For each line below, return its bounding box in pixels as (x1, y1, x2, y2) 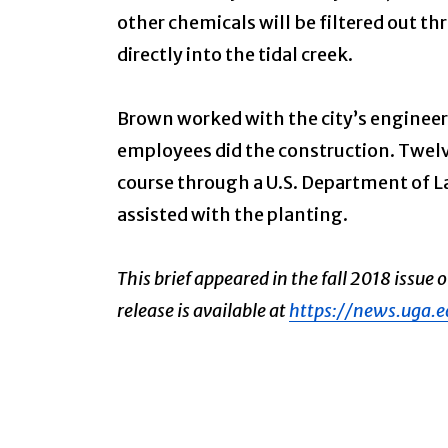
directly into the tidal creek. (117, 43, 353, 67)
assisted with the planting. (117, 203, 348, 227)
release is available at (117, 299, 289, 323)
